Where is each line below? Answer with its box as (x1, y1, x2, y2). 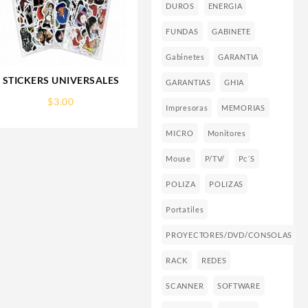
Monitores (207, 129, 246, 138)
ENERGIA (208, 1, 243, 11)
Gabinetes (166, 52, 205, 62)
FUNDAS (166, 27, 199, 36)
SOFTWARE (217, 281, 261, 291)
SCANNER (166, 281, 204, 291)
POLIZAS (209, 179, 244, 189)
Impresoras (166, 103, 208, 113)
